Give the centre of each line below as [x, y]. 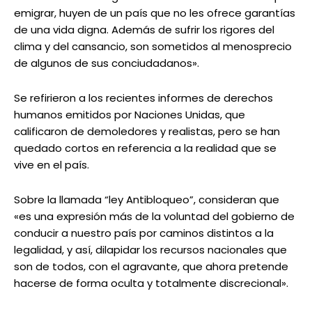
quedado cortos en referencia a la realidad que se [145, 148]
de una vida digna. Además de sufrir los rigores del [144, 30]
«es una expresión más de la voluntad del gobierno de [154, 217]
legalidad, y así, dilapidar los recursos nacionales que [150, 250]
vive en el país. [52, 165]
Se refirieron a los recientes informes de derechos [143, 98]
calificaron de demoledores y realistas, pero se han [147, 132]
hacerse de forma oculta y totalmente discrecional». [151, 283]
